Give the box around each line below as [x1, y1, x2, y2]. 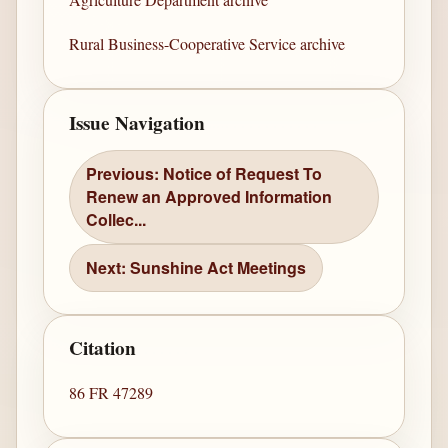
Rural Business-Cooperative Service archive [69, 33, 346, 55]
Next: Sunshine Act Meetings [86, 256, 307, 280]
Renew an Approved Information [86, 185, 333, 209]
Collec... [86, 208, 147, 232]
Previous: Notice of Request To [86, 162, 323, 186]
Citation [69, 334, 137, 363]
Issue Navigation [69, 108, 206, 137]
